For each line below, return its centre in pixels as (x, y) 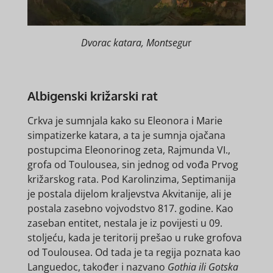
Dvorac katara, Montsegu (134, 43)
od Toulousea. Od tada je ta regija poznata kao (134, 253)
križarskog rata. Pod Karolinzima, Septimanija (131, 179)
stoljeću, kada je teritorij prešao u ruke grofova (134, 238)
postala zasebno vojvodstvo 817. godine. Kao (130, 209)
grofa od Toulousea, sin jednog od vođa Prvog (133, 165)
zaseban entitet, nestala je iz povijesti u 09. (125, 223)
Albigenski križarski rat (92, 96)
